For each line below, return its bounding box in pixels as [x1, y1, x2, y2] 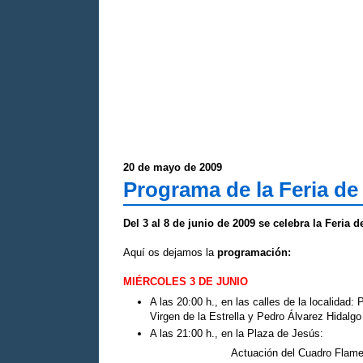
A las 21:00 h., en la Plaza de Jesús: [149, 327, 323, 340]
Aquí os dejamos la [123, 246, 217, 258]
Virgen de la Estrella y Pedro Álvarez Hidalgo [149, 310, 361, 322]
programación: [217, 246, 291, 258]
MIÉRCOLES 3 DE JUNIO [123, 275, 248, 288]
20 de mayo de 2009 [123, 161, 222, 173]
